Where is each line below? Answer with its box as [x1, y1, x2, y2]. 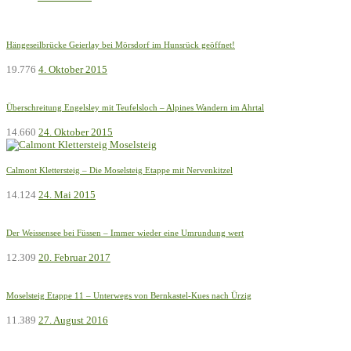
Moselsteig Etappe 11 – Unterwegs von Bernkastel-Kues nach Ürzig [6, 290, 251, 300]
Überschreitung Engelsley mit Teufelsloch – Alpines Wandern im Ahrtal [6, 102, 264, 112]
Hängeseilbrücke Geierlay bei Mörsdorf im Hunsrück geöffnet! [6, 39, 235, 49]
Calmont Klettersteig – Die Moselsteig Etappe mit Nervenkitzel [6, 165, 233, 175]
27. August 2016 [38, 313, 108, 326]
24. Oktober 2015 [38, 125, 113, 138]
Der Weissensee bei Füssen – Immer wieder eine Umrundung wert [6, 227, 244, 237]
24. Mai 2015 [38, 188, 96, 201]
